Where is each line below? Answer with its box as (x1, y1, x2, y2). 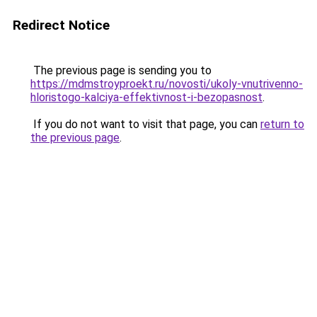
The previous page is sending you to (30, 64, 212, 77)
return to (260, 117, 304, 131)
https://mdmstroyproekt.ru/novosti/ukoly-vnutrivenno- (30, 77, 303, 91)
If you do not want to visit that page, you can (30, 117, 260, 131)
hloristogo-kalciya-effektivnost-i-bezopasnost (30, 91, 263, 104)
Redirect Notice (13, 17, 110, 33)
